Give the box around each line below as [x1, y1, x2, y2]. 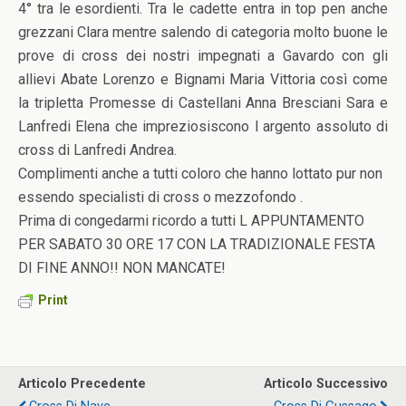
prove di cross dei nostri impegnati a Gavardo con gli [18, 47, 388, 64]
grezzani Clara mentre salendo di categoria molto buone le [18, 24, 388, 41]
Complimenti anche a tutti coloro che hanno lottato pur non [18, 165, 382, 182]
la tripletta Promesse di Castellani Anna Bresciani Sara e [18, 94, 388, 111]
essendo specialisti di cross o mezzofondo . [18, 188, 303, 206]
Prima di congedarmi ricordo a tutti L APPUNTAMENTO [18, 212, 364, 229]
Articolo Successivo [264, 376, 388, 391]
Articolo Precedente [18, 376, 146, 391]
